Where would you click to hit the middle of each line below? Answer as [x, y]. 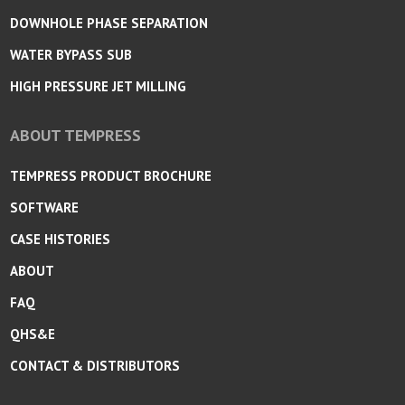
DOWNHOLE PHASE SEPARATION [109, 23]
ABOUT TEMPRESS [76, 135]
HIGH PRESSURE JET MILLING [99, 86]
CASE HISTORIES [61, 239]
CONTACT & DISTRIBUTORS [95, 365]
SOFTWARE [45, 207]
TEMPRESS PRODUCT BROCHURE [111, 175]
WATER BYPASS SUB [71, 54]
